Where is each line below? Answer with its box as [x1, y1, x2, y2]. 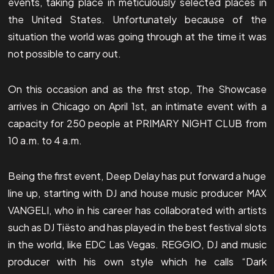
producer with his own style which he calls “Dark [7, 254, 267, 268]
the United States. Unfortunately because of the [7, 12, 267, 26]
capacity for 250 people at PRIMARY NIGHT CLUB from [7, 116, 267, 130]
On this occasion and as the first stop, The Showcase [7, 82, 267, 95]
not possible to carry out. [7, 46, 121, 60]
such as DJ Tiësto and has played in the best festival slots [7, 220, 267, 234]
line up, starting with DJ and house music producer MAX [7, 186, 267, 199]
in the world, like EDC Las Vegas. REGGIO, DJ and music [7, 237, 267, 251]
